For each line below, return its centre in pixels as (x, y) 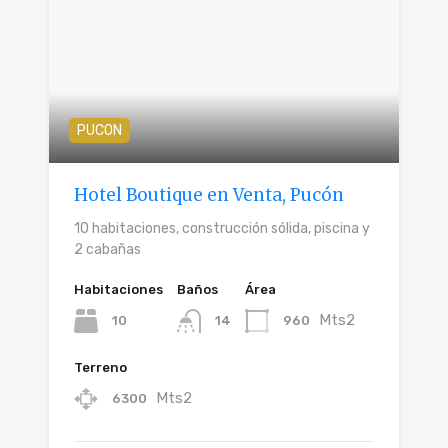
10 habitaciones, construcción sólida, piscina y (222, 229)
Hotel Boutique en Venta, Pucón (209, 195)
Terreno (100, 368)
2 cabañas (107, 250)
